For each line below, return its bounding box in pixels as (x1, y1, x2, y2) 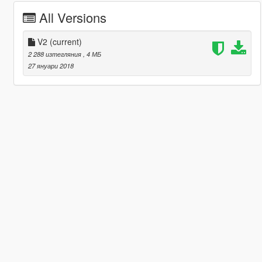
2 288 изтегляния (27, 49, 83, 59)
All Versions (39, 8, 106, 27)
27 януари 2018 (27, 61, 74, 71)
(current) (49, 36, 82, 48)
